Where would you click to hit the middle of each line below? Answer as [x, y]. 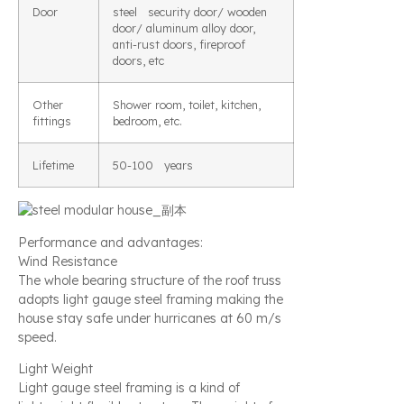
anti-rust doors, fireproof [183, 45]
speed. [37, 337]
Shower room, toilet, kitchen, [187, 105]
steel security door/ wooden [190, 12]
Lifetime [53, 165]
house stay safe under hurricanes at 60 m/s [150, 318]
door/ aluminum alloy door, [184, 28]
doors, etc [138, 61]
